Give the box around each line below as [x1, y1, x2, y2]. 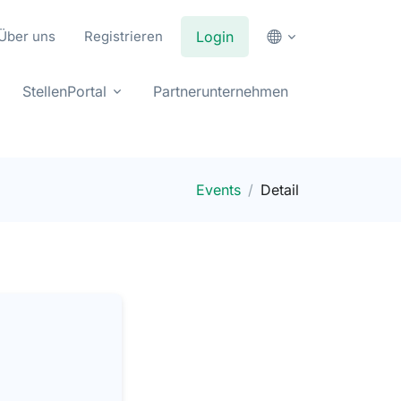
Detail [260, 181, 299, 199]
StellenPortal [22, 82, 107, 100]
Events [196, 181, 241, 199]
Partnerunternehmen [153, 82, 288, 100]
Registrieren [84, 28, 163, 45]
